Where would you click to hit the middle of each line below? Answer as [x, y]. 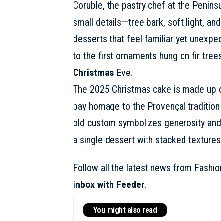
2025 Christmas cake [130, 89]
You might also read [125, 209]
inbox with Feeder [109, 184]
